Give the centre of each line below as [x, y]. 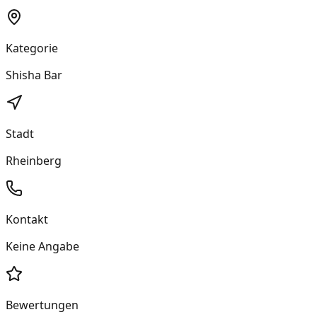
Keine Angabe [42, 246]
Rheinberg [34, 160]
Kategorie [32, 48]
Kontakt [27, 219]
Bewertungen [42, 305]
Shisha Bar [34, 75]
